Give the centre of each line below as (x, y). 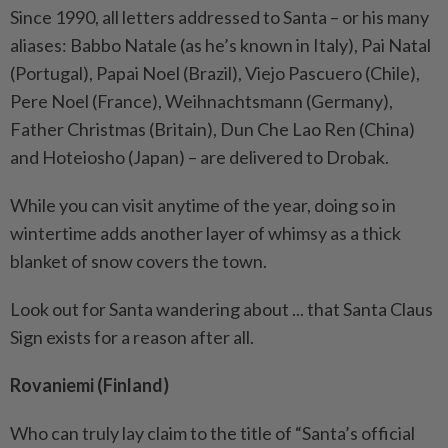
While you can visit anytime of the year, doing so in (203, 204)
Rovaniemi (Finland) (89, 384)
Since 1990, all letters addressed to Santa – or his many (219, 16)
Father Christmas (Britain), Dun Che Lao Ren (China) (212, 128)
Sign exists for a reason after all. (132, 336)
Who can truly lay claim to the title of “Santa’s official (212, 432)
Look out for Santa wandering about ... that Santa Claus (221, 308)
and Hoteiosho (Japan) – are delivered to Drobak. (199, 156)
